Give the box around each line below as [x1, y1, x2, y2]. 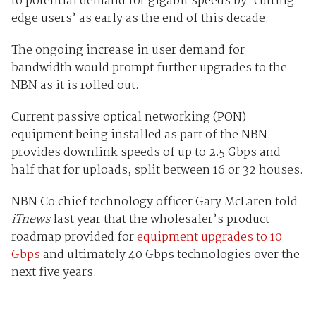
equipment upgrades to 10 [136, 228, 282, 248]
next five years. [11, 263, 97, 283]
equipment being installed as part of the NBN [11, 126, 267, 145]
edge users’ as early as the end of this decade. [11, 9, 269, 29]
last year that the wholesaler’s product [49, 210, 269, 230]
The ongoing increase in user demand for [11, 41, 245, 61]
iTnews [11, 210, 50, 230]
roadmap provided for [11, 228, 137, 248]
